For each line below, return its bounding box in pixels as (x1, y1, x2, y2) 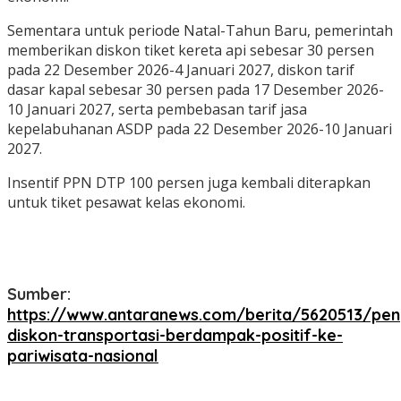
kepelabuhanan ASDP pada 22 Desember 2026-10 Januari (7, 119, 392, 140)
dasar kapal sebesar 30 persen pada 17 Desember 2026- (7, 80, 384, 100)
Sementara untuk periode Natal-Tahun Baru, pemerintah (7, 21, 393, 41)
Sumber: (7, 284, 71, 305)
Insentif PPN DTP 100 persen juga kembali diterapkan (7, 173, 371, 193)
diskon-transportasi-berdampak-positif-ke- (7, 325, 343, 346)
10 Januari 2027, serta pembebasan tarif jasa (7, 99, 307, 120)
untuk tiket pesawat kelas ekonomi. (7, 192, 245, 213)
